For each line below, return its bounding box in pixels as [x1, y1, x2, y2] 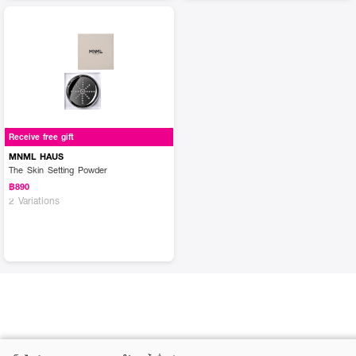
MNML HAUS [9, 149, 64, 162]
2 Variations [9, 193, 60, 207]
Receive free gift [9, 131, 74, 143]
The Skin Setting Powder [9, 163, 107, 176]
